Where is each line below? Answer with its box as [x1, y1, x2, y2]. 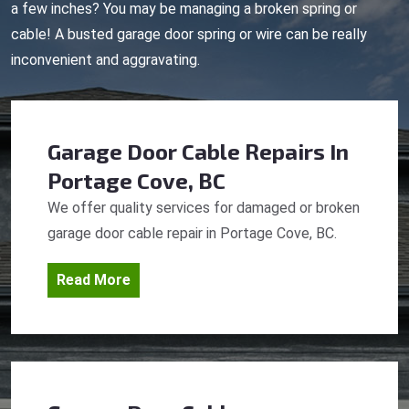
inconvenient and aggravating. [11, 51, 200, 69]
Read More [57, 271, 131, 289]
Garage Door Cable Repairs [47, 138, 325, 165]
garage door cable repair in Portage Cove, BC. [47, 225, 337, 243]
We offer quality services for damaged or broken [47, 199, 360, 217]
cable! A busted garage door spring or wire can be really [11, 26, 367, 44]
